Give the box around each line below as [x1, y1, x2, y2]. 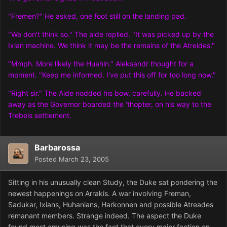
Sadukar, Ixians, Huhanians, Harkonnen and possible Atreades [8, 200, 213, 209]
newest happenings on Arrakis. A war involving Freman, [8, 189, 191, 198]
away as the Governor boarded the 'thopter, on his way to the [8, 100, 211, 109]
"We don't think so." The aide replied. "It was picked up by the [8, 30, 214, 39]
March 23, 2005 [59, 155, 109, 164]
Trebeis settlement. [8, 111, 71, 120]
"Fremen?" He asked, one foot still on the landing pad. [8, 12, 186, 21]
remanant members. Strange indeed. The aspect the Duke [8, 211, 201, 220]
